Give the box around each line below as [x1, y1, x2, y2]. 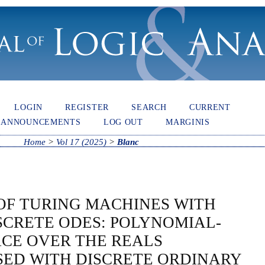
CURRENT [189, 102, 231, 112]
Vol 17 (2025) [56, 137, 106, 147]
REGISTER [65, 102, 109, 112]
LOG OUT [103, 117, 143, 127]
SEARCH [131, 102, 167, 112]
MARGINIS [166, 117, 210, 127]
